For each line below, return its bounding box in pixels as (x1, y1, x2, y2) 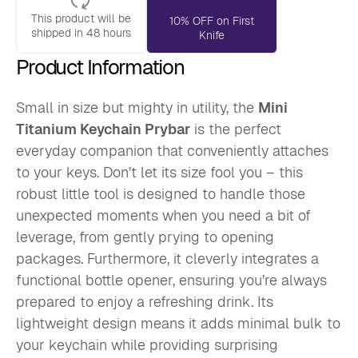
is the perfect (189, 119, 281, 138)
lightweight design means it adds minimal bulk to (15, 313, 340, 332)
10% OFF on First (169, 14, 254, 28)
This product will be (30, 11, 131, 26)
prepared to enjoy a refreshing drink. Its (15, 292, 273, 311)
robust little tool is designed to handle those (15, 184, 305, 203)
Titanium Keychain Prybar (15, 119, 190, 138)
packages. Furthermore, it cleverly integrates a (15, 249, 319, 268)
